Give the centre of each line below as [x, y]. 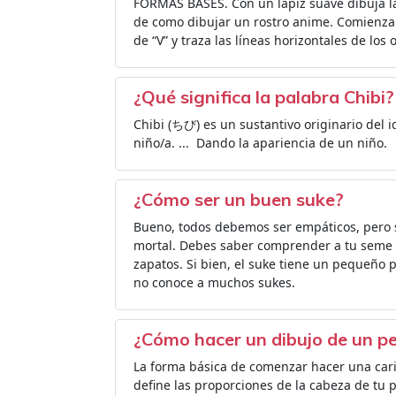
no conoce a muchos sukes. [214, 282]
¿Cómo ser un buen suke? [239, 199]
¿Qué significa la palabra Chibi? [264, 97]
